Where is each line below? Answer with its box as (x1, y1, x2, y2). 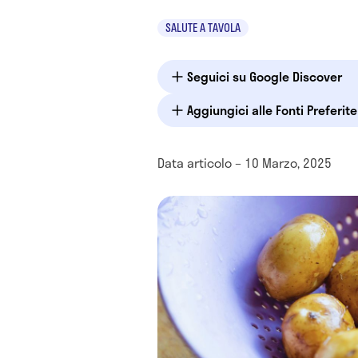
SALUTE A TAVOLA (165, 19, 241, 36)
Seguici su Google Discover (187, 66, 342, 86)
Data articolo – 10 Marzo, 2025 (157, 153, 332, 173)
